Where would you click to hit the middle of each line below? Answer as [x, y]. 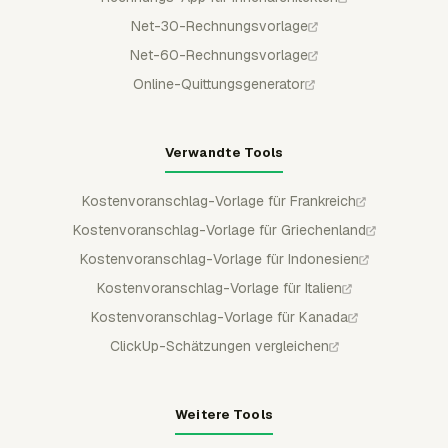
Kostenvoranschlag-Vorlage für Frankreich [219, 201]
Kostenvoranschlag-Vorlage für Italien [219, 288]
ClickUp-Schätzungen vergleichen [219, 346]
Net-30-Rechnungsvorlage [219, 26]
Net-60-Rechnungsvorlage [219, 55]
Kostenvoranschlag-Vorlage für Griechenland [219, 230]
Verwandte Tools [224, 152]
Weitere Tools [224, 414]
